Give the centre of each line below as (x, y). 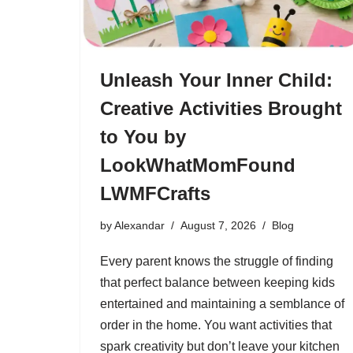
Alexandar (139, 225)
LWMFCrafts (155, 193)
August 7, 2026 (218, 225)
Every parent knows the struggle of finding (217, 261)
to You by (143, 136)
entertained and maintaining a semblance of (222, 303)
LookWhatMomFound (198, 165)
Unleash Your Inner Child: (216, 80)
